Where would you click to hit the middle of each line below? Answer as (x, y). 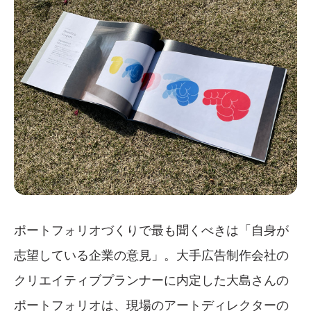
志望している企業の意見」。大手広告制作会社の (151, 255)
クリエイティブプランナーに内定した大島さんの (151, 280)
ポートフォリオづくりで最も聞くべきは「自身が (151, 230)
